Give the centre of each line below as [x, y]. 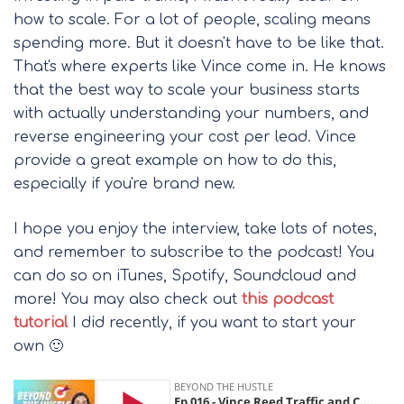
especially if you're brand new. [124, 184]
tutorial [41, 323]
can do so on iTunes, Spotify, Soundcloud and [185, 276]
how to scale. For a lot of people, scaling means [192, 20]
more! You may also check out [125, 300]
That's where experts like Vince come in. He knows [200, 67]
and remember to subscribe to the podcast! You [194, 253]
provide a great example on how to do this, [175, 161]
